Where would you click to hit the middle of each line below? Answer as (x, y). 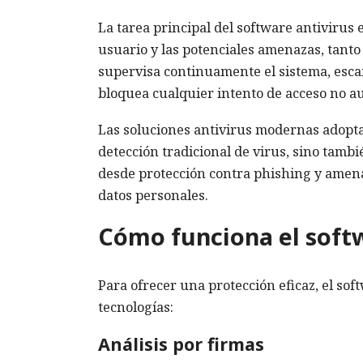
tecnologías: (136, 307)
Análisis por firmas (181, 344)
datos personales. (153, 195)
